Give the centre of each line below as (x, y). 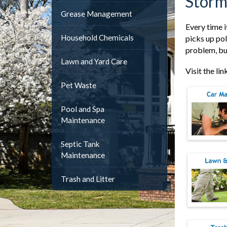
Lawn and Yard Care (94, 61)
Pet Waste (79, 85)
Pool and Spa (83, 109)
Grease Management (97, 14)
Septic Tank (80, 144)
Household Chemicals (97, 37)
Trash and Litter (88, 179)
